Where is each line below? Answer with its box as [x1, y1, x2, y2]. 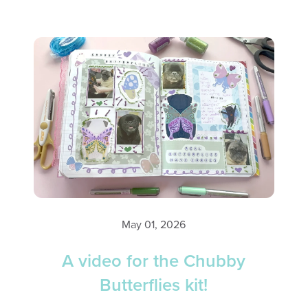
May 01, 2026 [122, 217, 186, 232]
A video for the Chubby [62, 251, 246, 272]
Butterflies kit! [100, 275, 208, 296]
